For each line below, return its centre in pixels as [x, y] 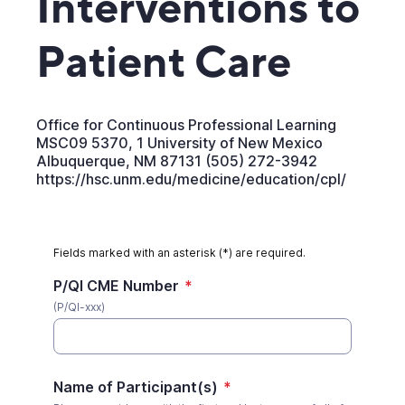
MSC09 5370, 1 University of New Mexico [179, 143]
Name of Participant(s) [136, 387]
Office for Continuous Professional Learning [186, 125]
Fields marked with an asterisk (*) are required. [180, 253]
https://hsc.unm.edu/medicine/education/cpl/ [191, 179]
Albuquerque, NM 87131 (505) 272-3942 [177, 161]
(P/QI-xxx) [80, 307]
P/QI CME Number [117, 286]
